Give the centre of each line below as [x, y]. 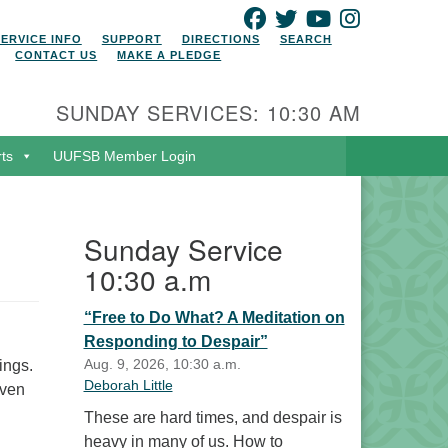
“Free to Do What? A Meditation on [214, 317]
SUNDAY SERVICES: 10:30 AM [208, 112]
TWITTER [325, 15]
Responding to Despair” [175, 341]
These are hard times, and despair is [212, 417]
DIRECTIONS [220, 39]
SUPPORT [131, 39]
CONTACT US [56, 55]
